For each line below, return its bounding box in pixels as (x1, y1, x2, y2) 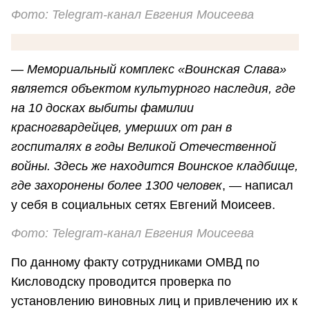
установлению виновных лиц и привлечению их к (11, 293, 298, 308)
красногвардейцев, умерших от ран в (11, 120, 232, 135)
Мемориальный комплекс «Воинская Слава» (27, 62, 286, 77)
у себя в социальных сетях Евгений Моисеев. (11, 198, 275, 212)
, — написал (222, 179, 293, 193)
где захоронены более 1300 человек (11, 179, 222, 193)
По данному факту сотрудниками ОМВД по (11, 255, 259, 269)
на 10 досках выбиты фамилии (11, 101, 194, 116)
